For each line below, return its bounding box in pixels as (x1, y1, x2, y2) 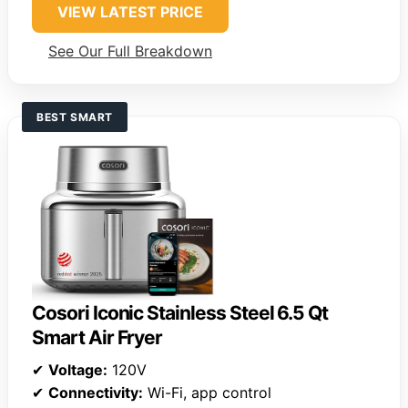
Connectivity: (48, 382, 143, 402)
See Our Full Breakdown (48, 42, 212, 61)
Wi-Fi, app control (143, 382, 271, 402)
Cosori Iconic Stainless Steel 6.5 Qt (32, 301, 329, 324)
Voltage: (48, 360, 107, 379)
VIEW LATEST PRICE (57, 3, 203, 22)
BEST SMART (36, 110, 113, 125)
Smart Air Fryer (32, 325, 163, 349)
